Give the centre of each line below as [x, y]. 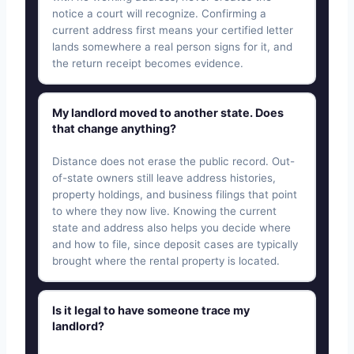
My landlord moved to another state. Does [168, 113]
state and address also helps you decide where [171, 228]
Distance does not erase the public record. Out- [173, 162]
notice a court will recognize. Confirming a [159, 14]
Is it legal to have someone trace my [151, 311]
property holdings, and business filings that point [175, 195]
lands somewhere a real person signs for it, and [172, 47]
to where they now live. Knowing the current [164, 211]
